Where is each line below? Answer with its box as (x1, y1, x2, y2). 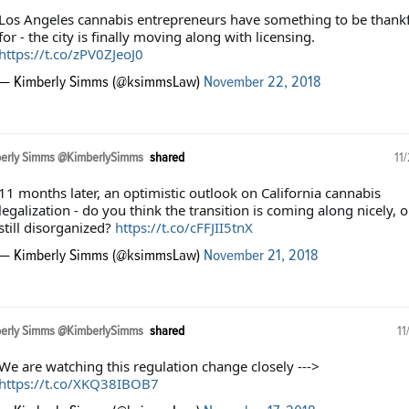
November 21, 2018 (203, 247, 319, 265)
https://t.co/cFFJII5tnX (114, 218, 253, 237)
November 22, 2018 (203, 74, 321, 91)
